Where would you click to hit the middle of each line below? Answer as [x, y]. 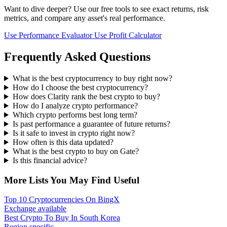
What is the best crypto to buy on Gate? [75, 151]
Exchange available [35, 209]
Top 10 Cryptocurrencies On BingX [62, 200]
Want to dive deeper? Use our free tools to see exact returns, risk [106, 9]
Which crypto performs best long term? [75, 115]
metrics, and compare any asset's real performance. [85, 18]
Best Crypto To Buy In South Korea [62, 218]
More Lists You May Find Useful [72, 180]
